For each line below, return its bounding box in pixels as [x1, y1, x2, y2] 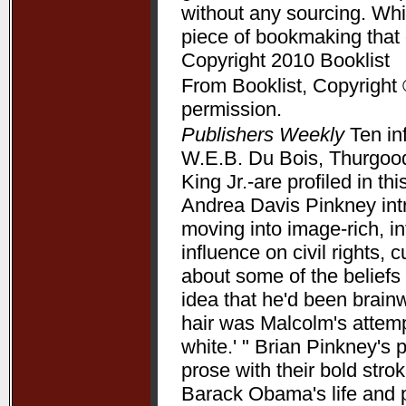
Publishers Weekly [181, 123, 344, 146]
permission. [181, 98, 282, 121]
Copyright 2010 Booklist [181, 49, 390, 72]
